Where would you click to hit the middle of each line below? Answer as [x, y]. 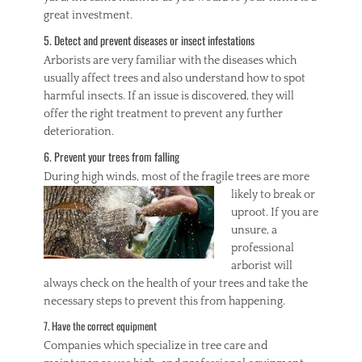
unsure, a [254, 230]
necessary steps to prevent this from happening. [164, 301]
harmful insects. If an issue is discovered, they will [169, 96]
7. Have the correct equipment [100, 326]
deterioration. [79, 132]
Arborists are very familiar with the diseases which [170, 61]
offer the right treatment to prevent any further [163, 114]
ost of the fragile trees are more [231, 177]
